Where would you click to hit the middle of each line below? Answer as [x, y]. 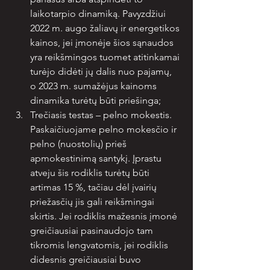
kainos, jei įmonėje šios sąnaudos [103, 42]
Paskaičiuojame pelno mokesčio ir [105, 129]
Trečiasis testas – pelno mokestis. [102, 115]
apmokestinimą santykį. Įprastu [97, 158]
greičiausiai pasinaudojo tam [93, 231]
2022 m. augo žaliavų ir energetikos [106, 28]
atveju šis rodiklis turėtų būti [91, 173]
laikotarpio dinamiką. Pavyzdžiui [99, 14]
